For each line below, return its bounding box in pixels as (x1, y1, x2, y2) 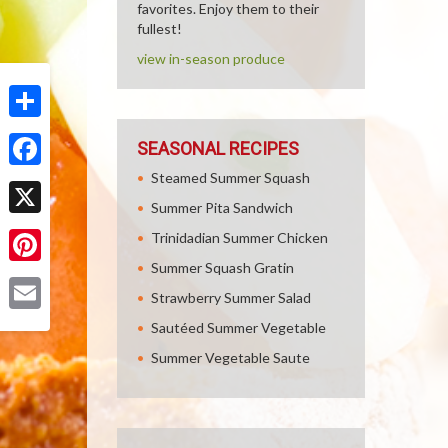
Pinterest (9, 268, 69, 285)
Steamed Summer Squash (151, 169, 310, 186)
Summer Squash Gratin (151, 259, 294, 276)
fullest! (137, 20, 182, 37)
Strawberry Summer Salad (151, 289, 311, 306)
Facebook (9, 172, 69, 189)
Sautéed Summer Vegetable (151, 319, 326, 336)
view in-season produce (137, 50, 285, 67)
